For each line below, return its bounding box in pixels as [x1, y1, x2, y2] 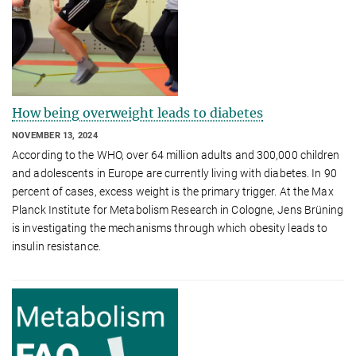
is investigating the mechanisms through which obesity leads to [12, 221, 328, 234]
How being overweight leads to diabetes [12, 105, 263, 122]
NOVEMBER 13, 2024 [12, 130, 98, 141]
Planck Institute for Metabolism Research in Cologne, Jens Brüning [12, 203, 344, 216]
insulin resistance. [12, 239, 101, 253]
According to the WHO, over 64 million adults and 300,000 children [12, 148, 340, 161]
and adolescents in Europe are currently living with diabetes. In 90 [12, 166, 337, 180]
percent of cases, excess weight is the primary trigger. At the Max [12, 184, 334, 198]
